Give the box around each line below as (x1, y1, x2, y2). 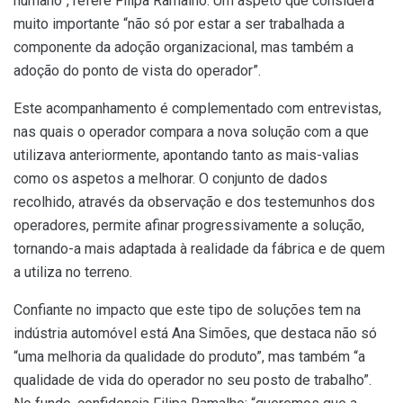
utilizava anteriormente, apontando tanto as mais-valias (13, 146, 359, 164)
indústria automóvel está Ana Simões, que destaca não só (13, 324, 377, 342)
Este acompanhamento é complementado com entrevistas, (13, 99, 381, 117)
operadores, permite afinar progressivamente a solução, (13, 216, 364, 234)
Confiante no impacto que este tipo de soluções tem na (13, 300, 361, 318)
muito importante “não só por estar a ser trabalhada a (13, 14, 345, 32)
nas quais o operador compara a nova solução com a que (13, 122, 369, 140)
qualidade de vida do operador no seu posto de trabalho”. (13, 371, 372, 389)
